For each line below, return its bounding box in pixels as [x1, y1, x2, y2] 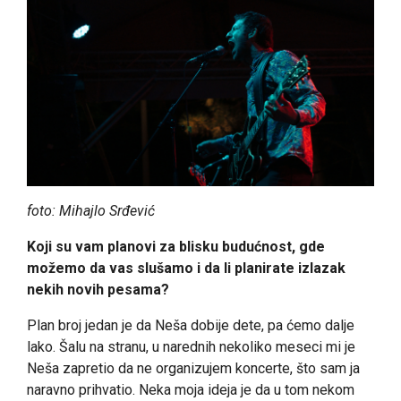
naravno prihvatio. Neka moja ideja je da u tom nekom [27, 380, 354, 398]
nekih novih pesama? [27, 280, 169, 298]
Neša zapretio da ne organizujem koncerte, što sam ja [27, 359, 360, 377]
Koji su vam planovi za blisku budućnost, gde [27, 237, 325, 255]
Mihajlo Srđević [59, 201, 155, 219]
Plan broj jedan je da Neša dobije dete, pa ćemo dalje [27, 316, 354, 334]
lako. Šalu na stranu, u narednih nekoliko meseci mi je [27, 337, 355, 355]
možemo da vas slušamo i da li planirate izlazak [27, 259, 346, 277]
